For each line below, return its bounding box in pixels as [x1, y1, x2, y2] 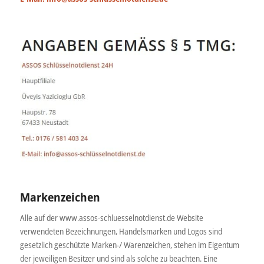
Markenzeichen [19, 189, 100, 206]
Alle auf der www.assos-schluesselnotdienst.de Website [19, 212, 203, 224]
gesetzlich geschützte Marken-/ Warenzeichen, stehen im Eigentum [19, 239, 239, 251]
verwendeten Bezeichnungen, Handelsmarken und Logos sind [19, 226, 222, 237]
